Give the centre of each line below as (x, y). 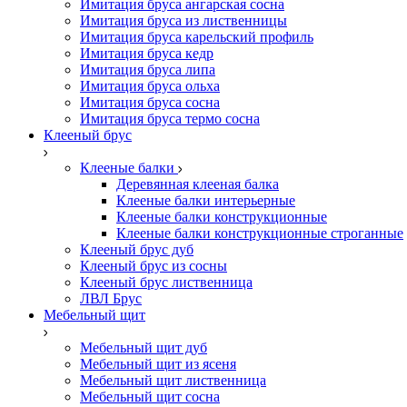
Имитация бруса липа (148, 69)
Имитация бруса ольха (150, 86)
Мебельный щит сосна (150, 397)
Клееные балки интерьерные (206, 200)
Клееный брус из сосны (154, 266)
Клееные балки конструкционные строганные (260, 233)
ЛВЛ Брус (111, 298)
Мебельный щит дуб (144, 347)
